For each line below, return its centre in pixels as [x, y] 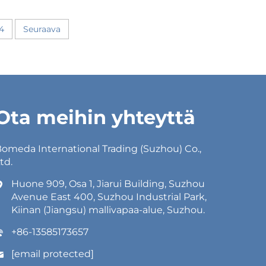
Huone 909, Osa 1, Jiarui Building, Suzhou [108, 184]
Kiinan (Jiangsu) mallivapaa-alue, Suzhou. [108, 210]
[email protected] [53, 254]
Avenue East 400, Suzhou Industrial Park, [109, 197]
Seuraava [42, 29]
